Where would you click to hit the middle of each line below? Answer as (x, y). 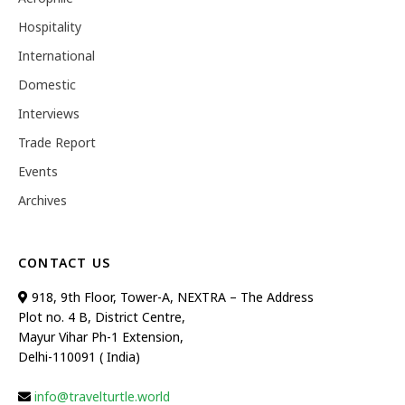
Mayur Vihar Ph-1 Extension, (101, 336)
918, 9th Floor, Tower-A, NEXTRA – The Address (171, 297)
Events (38, 171)
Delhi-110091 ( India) (79, 356)
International (57, 55)
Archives (42, 200)
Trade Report (57, 142)
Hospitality (50, 26)
